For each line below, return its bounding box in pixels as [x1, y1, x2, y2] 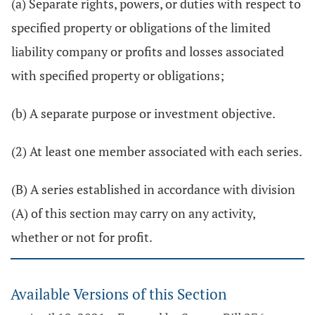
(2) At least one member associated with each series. [11, 143, 302, 160]
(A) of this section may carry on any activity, [11, 205, 255, 221]
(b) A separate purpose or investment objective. [11, 105, 276, 122]
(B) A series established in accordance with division [11, 181, 295, 198]
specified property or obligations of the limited [11, 19, 271, 36]
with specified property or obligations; [11, 67, 224, 84]
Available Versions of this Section [11, 284, 226, 304]
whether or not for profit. [11, 229, 153, 245]
